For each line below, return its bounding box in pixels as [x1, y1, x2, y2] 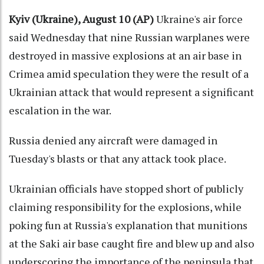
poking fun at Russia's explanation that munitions [9, 217, 247, 232]
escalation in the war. [9, 103, 111, 117]
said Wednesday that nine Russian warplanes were [9, 29, 250, 44]
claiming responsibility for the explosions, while [9, 199, 242, 214]
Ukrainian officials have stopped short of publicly [9, 181, 243, 196]
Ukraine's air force [156, 11, 243, 26]
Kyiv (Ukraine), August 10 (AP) [9, 11, 156, 26]
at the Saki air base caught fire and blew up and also [9, 236, 254, 250]
